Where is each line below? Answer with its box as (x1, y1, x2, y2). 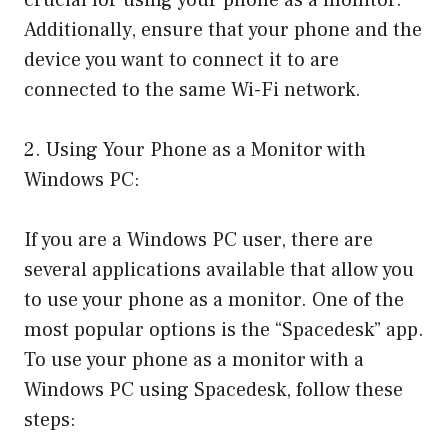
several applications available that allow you (24, 256, 414, 283)
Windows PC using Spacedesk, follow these (24, 376, 403, 403)
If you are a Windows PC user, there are (24, 226, 373, 253)
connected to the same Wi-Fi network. (24, 76, 361, 103)
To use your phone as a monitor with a (24, 346, 364, 373)
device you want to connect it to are (24, 46, 339, 73)
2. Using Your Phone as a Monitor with (24, 136, 366, 163)
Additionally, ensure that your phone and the (24, 16, 422, 43)
